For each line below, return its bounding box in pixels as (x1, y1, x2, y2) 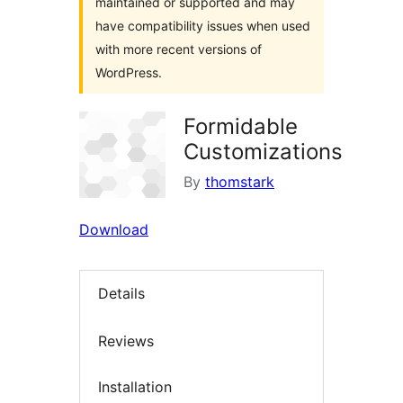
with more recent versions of (95, 41, 262, 57)
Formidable (184, 113, 298, 139)
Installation (98, 378, 172, 397)
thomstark (205, 173, 274, 191)
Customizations (184, 139, 343, 165)
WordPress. (95, 65, 162, 80)
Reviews (98, 331, 154, 350)
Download (79, 220, 148, 238)
